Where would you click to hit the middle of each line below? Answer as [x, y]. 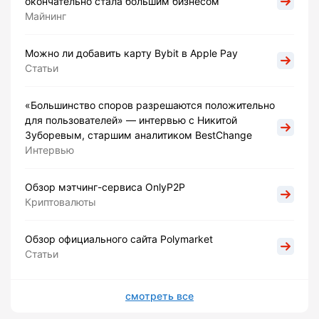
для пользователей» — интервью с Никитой [131, 120]
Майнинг [46, 16]
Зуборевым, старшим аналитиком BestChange [138, 135]
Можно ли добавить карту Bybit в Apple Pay [131, 53]
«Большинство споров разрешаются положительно [150, 105]
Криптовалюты [61, 202]
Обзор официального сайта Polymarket [119, 239]
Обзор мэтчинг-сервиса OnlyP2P [105, 187]
